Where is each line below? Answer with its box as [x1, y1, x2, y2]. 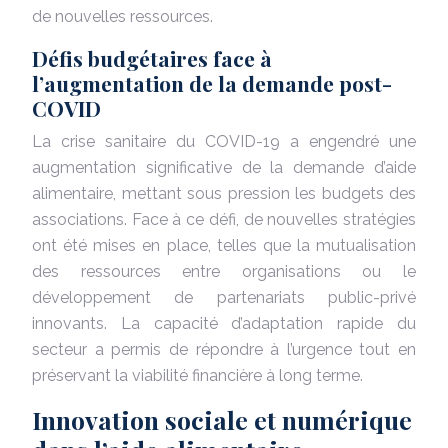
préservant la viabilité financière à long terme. [32, 365, 363, 385]
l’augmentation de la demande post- [32, 68, 392, 97]
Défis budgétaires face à [32, 43, 272, 72]
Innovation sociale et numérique [32, 402, 412, 436]
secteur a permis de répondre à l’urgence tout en [32, 339, 416, 359]
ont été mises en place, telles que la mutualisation [32, 235, 416, 255]
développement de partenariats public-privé [32, 287, 416, 307]
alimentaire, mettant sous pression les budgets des [32, 183, 416, 203]
